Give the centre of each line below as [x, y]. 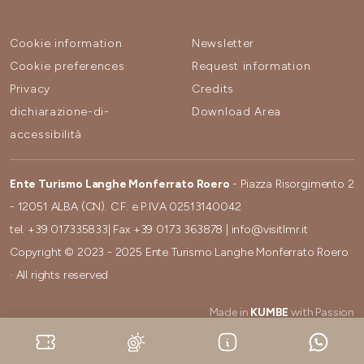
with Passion [321, 312]
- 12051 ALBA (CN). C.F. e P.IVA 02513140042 [126, 206]
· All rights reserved [59, 275]
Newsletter [223, 43]
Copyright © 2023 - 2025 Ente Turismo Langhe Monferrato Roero [179, 252]
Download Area [237, 111]
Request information [251, 66]
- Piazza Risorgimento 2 [292, 184]
